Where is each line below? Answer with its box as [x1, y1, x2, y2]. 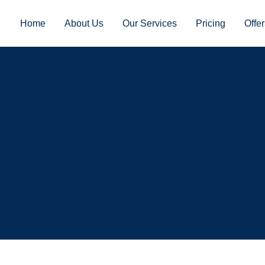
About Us [64, 18, 104, 28]
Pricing [195, 18, 225, 28]
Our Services [122, 18, 177, 28]
